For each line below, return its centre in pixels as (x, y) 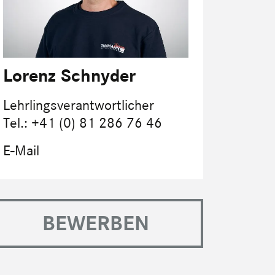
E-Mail (21, 151)
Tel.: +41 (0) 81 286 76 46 (83, 123)
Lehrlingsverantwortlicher (79, 106)
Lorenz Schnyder (69, 76)
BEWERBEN (96, 224)
